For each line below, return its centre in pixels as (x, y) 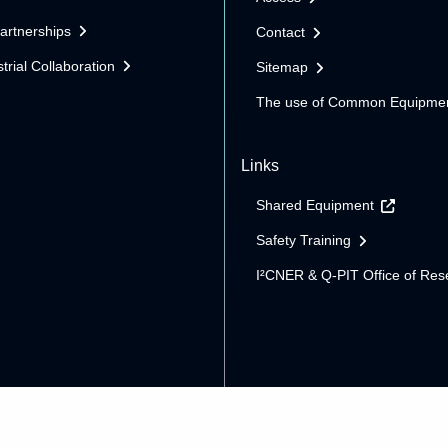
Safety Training (303, 240)
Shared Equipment (315, 205)
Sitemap (282, 67)
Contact (280, 32)
